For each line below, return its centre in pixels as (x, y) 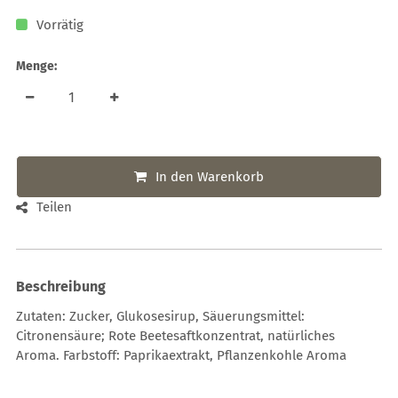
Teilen (55, 207)
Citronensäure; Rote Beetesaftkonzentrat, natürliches (176, 335)
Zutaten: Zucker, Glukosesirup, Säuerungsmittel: (161, 316)
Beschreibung (61, 286)
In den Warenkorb (210, 176)
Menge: (37, 66)
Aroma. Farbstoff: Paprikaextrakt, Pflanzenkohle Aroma (182, 355)
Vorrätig (60, 24)
